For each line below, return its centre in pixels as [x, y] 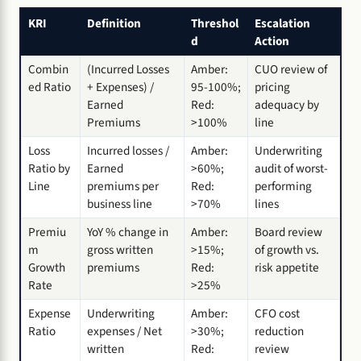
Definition [114, 23]
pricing [272, 87]
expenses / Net [124, 331]
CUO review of [291, 69]
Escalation [282, 23]
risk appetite [287, 267]
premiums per [123, 186]
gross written [120, 249]
